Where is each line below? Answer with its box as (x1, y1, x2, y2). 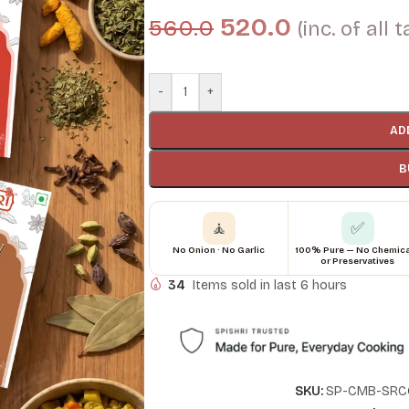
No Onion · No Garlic (173, 244, 266, 256)
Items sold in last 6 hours (193, 278, 347, 294)
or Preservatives (320, 255, 395, 267)
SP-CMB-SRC (326, 383, 407, 400)
